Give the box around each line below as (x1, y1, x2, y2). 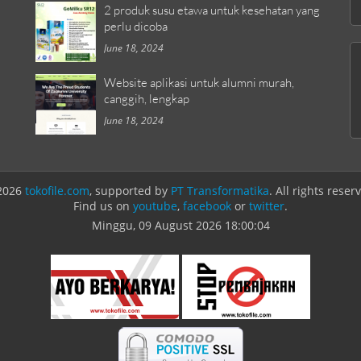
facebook (183, 198, 231, 214)
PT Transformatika (171, 183, 269, 198)
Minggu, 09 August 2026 (91, 218, 225, 233)
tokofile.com (25, 183, 89, 198)
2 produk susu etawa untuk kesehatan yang (104, 2, 320, 17)
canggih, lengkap (104, 91, 189, 106)
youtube (133, 198, 177, 214)
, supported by (89, 183, 171, 198)
